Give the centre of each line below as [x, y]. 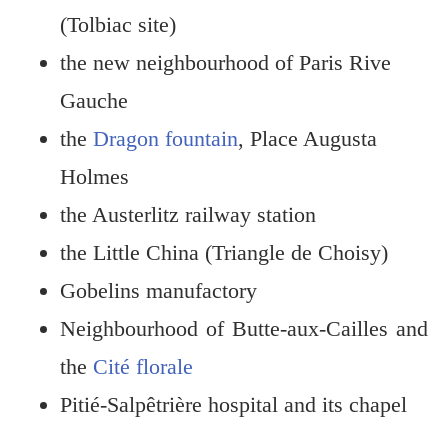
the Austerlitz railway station [188, 214]
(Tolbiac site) [118, 24]
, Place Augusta [307, 138]
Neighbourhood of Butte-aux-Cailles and [244, 328]
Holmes [94, 176]
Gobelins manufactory [158, 290]
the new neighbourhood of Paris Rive [225, 62]
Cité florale [143, 366]
